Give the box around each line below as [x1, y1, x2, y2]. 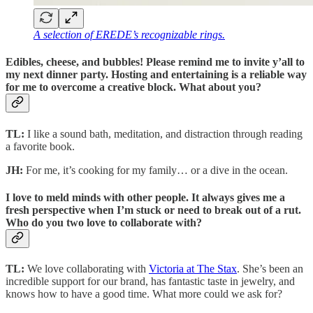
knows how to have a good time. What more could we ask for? [6, 288, 282, 300]
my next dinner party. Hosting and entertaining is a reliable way [6, 68, 307, 81]
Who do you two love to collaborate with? [6, 216, 202, 228]
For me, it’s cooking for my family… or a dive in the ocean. [23, 163, 288, 176]
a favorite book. [6, 140, 78, 152]
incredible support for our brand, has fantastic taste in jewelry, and [6, 275, 295, 288]
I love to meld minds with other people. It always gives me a [6, 191, 285, 203]
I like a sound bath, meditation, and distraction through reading [24, 127, 303, 140]
